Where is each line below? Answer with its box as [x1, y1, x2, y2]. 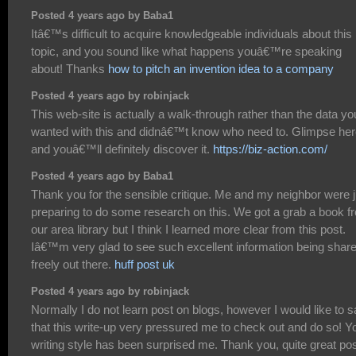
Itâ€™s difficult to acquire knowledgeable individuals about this [31, 27, 352, 41]
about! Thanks [31, 62, 108, 76]
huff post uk [114, 257, 175, 272]
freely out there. [31, 257, 114, 272]
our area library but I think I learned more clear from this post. [31, 222, 346, 237]
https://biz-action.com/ [213, 142, 327, 157]
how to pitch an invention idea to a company [108, 62, 334, 76]
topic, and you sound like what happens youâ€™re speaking [31, 44, 342, 59]
